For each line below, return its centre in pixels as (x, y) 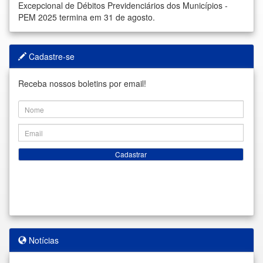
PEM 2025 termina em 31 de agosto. (87, 17)
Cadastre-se (50, 56)
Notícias (43, 240)
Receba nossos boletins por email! (82, 83)
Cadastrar (131, 154)
